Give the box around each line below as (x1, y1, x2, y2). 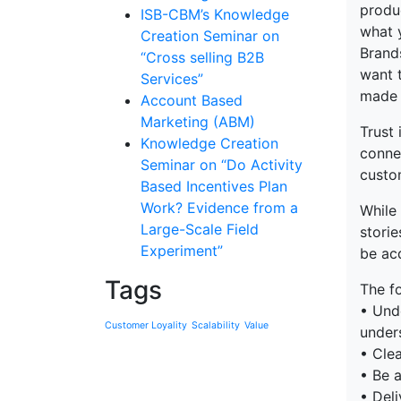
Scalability (192, 320, 240, 331)
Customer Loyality (105, 320, 187, 331)
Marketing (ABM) (141, 113, 255, 131)
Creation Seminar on (141, 27, 279, 45)
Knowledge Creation (141, 134, 278, 152)
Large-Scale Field (141, 220, 259, 238)
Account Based (141, 91, 243, 109)
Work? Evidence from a (141, 199, 298, 217)
